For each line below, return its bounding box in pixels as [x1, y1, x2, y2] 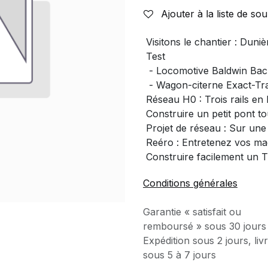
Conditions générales [143, 177, 237, 189]
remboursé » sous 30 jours [143, 220, 266, 232]
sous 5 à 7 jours [143, 249, 216, 261]
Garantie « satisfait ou [143, 206, 241, 218]
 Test [143, 50, 165, 62]
